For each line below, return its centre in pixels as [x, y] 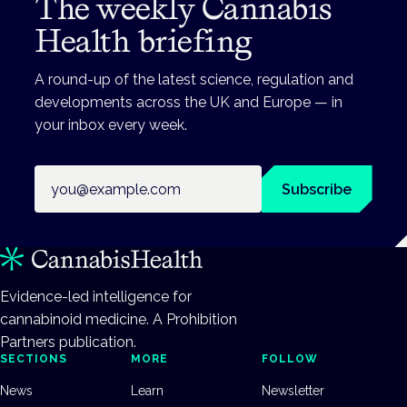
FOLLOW [290, 359]
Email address [81, 176]
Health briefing [144, 41]
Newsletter [293, 391]
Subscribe [317, 189]
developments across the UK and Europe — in [189, 103]
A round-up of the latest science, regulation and [194, 80]
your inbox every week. [111, 125]
